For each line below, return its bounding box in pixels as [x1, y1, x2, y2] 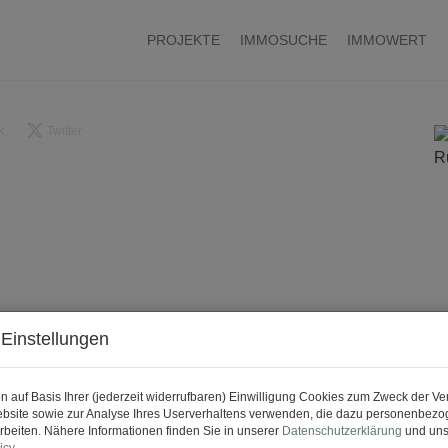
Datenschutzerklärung [282, 424, 402, 439]
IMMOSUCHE [240, 31, 327, 48]
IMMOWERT [347, 31, 427, 48]
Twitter [47, 123, 83, 138]
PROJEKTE [147, 31, 220, 48]
